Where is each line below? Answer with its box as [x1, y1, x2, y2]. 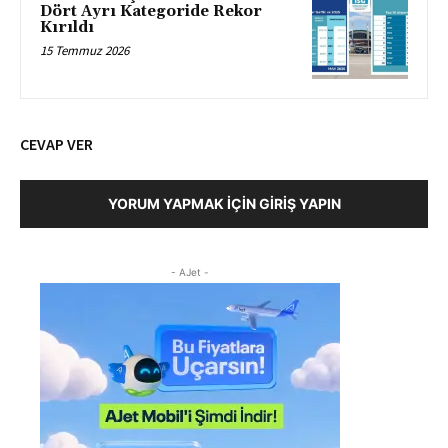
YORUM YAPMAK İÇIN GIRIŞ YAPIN [107, 195, 341, 213]
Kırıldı [40, 17, 94, 37]
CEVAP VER [20, 134, 93, 155]
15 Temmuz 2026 [40, 41, 129, 59]
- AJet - [171, 266, 209, 279]
